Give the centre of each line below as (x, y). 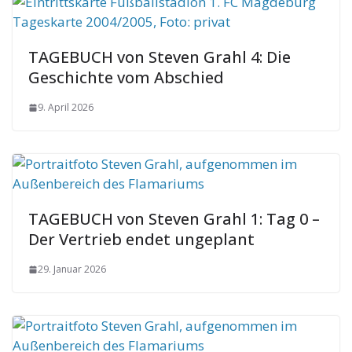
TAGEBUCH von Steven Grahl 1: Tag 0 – (174, 219)
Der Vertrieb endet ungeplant (141, 239)
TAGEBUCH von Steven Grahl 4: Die (159, 57)
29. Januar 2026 (72, 269)
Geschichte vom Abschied (126, 77)
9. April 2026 (66, 107)
